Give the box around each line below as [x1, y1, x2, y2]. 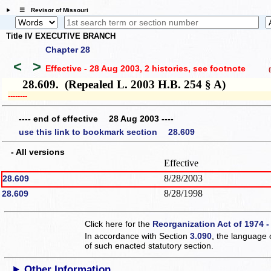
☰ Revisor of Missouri [13, 7, 88, 14]
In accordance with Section [85, 231, 191, 241]
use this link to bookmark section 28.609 [19, 127, 195, 137]
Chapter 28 [45, 44, 90, 54]
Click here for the [85, 219, 153, 229]
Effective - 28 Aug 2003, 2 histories [45, 64, 188, 74]
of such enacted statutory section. [85, 241, 214, 251]
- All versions [2, 147, 65, 157]
